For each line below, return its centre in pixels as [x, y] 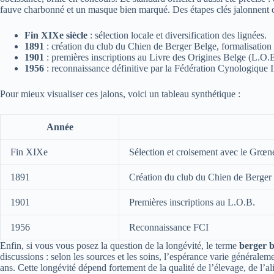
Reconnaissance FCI [169, 228]
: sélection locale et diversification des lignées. [177, 35]
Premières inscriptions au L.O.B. [192, 202]
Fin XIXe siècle [56, 35]
